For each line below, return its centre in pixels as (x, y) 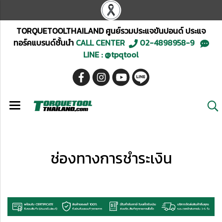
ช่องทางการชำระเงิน (111, 158)
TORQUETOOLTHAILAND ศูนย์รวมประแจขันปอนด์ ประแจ (111, 31)
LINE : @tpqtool (111, 55)
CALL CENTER (101, 43)
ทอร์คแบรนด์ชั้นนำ (43, 43)
